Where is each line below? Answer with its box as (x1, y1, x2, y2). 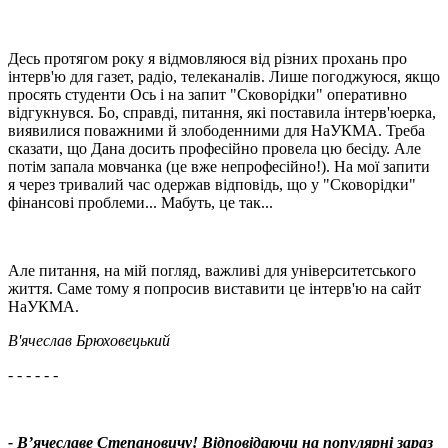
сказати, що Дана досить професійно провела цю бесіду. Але (8, 140, 421, 158)
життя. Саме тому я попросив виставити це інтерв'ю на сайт (8, 280, 421, 298)
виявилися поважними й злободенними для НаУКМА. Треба (8, 122, 425, 140)
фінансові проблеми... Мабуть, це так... (8, 194, 273, 212)
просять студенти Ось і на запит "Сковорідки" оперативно (8, 86, 407, 104)
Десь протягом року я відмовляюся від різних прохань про (8, 50, 407, 68)
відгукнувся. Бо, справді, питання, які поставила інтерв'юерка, (8, 104, 436, 122)
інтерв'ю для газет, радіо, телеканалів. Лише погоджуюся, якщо (8, 68, 440, 86)
